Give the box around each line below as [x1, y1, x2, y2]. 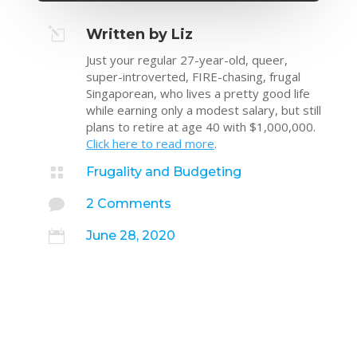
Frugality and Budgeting [85, 164, 241, 180]
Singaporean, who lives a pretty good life [85, 85, 310, 102]
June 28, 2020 [85, 228, 175, 244]
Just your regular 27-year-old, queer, [85, 52, 288, 69]
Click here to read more [85, 135, 214, 152]
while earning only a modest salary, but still [85, 102, 321, 119]
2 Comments [85, 196, 171, 212]
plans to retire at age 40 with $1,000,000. [85, 119, 316, 135]
